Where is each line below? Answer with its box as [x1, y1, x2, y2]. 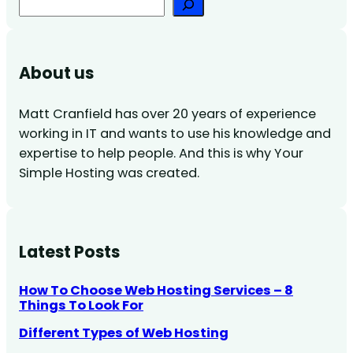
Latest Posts [19, 240, 120, 263]
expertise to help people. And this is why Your [19, 144, 303, 162]
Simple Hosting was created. [19, 164, 199, 182]
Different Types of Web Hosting [19, 323, 229, 342]
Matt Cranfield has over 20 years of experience [19, 105, 316, 123]
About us [19, 61, 94, 84]
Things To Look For [19, 295, 143, 314]
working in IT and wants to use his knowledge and [19, 124, 331, 143]
